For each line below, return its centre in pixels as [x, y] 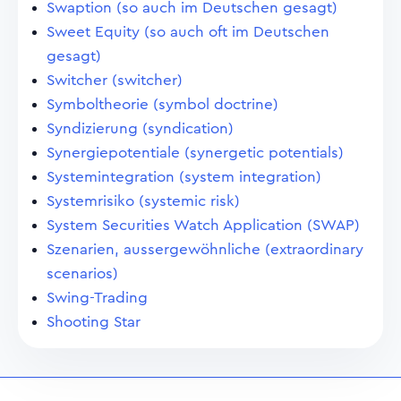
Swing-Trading [97, 298]
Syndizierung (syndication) [140, 128]
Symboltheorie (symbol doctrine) [162, 104]
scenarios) [82, 273]
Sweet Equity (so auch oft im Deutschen [188, 32]
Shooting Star [94, 322]
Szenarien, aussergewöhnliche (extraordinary [205, 249]
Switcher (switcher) [115, 80]
